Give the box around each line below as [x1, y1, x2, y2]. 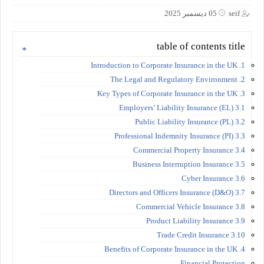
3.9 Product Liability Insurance [235, 216, 245, 225]
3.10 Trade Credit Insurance [231, 230, 245, 239]
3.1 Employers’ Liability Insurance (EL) [235, 103, 245, 112]
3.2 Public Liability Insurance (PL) [235, 117, 245, 126]
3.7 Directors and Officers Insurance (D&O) [235, 187, 245, 197]
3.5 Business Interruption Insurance [235, 159, 245, 169]
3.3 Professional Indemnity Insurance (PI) [235, 131, 245, 140]
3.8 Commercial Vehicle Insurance [235, 202, 245, 211]
